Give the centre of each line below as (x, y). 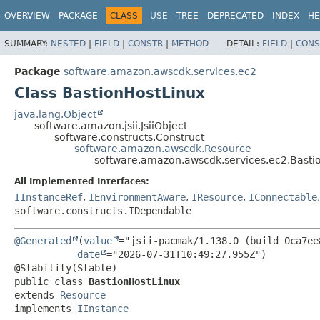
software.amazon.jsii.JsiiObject (111, 125)
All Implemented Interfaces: (82, 181)
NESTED (68, 43)
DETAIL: (244, 43)
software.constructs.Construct (129, 137)
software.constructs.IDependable (103, 210)
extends (37, 295)
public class (51, 281)
